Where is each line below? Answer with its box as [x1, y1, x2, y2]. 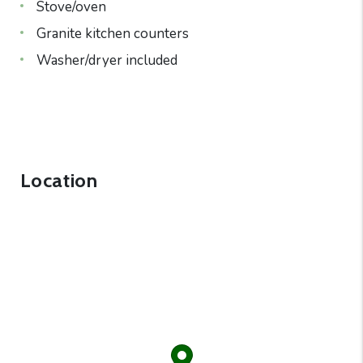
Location [19, 168, 98, 192]
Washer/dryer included [36, 50, 177, 70]
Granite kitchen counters [36, 23, 189, 43]
